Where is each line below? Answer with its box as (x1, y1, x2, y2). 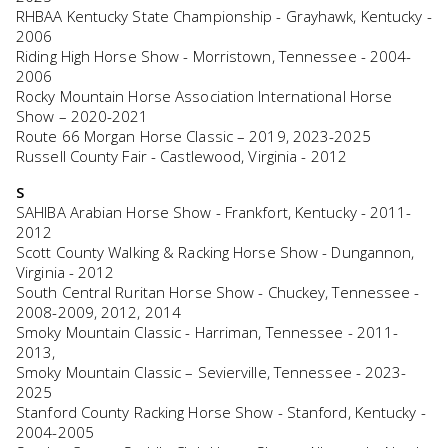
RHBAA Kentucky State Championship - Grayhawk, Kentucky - (16, 5, 432, 26)
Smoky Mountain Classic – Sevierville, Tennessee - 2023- (16, 361, 407, 382)
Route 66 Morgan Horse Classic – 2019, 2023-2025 (16, 125, 371, 146)
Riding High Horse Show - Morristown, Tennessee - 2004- (16, 45, 412, 66)
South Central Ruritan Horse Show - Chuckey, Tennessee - (16, 281, 420, 302)
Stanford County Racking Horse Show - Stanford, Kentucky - (16, 401, 426, 422)
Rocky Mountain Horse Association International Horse (16, 85, 393, 106)
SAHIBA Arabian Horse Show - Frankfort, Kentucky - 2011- (16, 201, 412, 222)
